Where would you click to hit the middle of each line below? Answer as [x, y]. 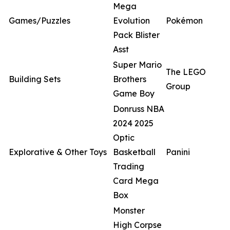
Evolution [131, 21]
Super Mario [137, 65]
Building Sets [35, 79]
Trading [129, 166]
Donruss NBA [139, 109]
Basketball [134, 152]
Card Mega [136, 181]
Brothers [130, 79]
